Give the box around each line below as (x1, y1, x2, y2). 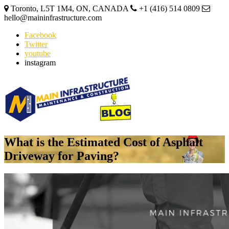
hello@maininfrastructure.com (4, 13, 102, 22)
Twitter (25, 40, 48, 49)
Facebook (25, 31, 56, 39)
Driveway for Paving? (4, 149, 119, 163)
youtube (25, 49, 51, 58)
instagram (25, 58, 56, 67)
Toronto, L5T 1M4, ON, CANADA (9, 4, 128, 13)
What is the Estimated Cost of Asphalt (4, 135, 203, 149)
